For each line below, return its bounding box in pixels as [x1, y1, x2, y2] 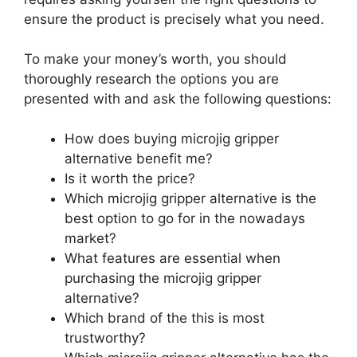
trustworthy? [65, 330, 146, 347]
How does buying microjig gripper [65, 131, 279, 147]
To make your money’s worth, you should [24, 51, 287, 68]
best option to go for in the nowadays [65, 210, 305, 227]
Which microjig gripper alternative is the [65, 190, 316, 207]
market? [65, 230, 116, 247]
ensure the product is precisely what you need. [24, 10, 324, 27]
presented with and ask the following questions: [24, 91, 331, 108]
